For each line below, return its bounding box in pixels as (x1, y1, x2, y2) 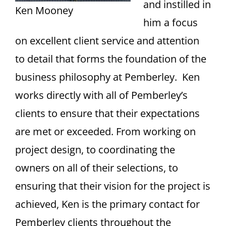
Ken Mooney (15, 4, 73, 18)
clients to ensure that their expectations (15, 106, 200, 121)
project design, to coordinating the (15, 143, 175, 157)
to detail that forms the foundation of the (15, 52, 206, 66)
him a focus (143, 16, 198, 30)
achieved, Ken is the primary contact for (15, 197, 200, 211)
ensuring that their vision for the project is (15, 179, 210, 193)
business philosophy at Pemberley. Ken (15, 70, 200, 84)
